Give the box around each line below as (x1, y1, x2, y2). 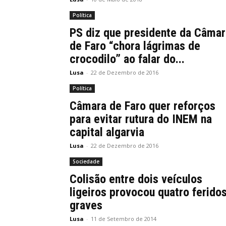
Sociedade (73, 158, 99, 165)
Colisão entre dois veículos (70, 172, 202, 186)
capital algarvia (70, 125, 144, 139)
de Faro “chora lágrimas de (70, 39, 200, 53)
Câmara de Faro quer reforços (70, 99, 215, 113)
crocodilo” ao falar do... (70, 52, 185, 66)
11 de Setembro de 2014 (91, 215, 156, 222)
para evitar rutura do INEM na (70, 112, 212, 126)
